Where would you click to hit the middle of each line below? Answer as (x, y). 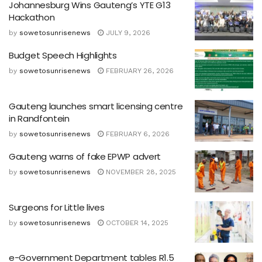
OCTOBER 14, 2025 (136, 223)
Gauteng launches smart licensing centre (96, 106)
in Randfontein (39, 118)
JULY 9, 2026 (127, 32)
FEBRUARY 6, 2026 (137, 134)
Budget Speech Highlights (63, 56)
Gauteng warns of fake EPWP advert (85, 157)
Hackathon (32, 17)
